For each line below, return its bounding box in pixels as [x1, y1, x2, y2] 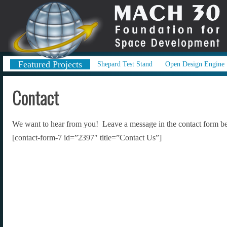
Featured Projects [18, 59, 82, 69]
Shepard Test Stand [97, 60, 153, 68]
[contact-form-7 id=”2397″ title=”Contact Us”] [12, 133, 162, 142]
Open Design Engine [165, 60, 225, 68]
